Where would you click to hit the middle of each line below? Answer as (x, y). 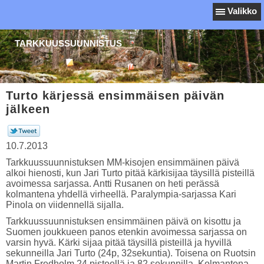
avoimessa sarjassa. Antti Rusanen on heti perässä (113, 184)
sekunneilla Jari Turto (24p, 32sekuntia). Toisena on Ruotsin (131, 253)
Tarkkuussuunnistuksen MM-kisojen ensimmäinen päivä (123, 162)
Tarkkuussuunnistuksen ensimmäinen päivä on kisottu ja (123, 221)
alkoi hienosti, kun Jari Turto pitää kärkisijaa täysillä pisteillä (130, 173)
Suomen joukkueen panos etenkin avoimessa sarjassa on (126, 232)
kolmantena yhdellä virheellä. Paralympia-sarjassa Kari (121, 194)
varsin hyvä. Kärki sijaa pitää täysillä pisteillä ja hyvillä (119, 242)
